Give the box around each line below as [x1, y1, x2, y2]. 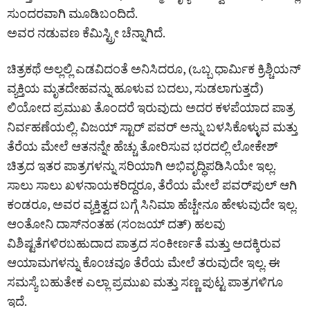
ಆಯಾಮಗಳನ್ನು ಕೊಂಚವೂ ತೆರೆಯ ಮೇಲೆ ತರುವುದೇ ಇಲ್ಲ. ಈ [7, 253, 280, 271]
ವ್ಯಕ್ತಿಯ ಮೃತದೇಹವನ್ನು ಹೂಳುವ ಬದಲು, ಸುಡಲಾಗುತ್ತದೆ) [7, 79, 264, 96]
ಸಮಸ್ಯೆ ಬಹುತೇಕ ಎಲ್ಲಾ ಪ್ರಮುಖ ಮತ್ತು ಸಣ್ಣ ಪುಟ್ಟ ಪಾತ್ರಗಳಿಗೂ [7, 273, 283, 290]
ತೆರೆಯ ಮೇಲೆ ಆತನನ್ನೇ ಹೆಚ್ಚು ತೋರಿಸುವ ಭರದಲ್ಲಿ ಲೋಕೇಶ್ [7, 137, 277, 154]
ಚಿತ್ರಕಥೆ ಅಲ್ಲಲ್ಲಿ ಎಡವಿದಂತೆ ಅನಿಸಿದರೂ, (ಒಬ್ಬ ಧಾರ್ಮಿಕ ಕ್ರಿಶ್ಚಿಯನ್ [7, 60, 301, 77]
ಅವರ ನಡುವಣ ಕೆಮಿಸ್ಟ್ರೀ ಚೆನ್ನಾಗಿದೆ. [7, 24, 165, 41]
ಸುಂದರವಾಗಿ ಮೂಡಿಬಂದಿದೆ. [7, 4, 138, 21]
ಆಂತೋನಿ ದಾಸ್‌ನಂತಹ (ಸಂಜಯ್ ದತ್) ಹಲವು [7, 215, 226, 232]
